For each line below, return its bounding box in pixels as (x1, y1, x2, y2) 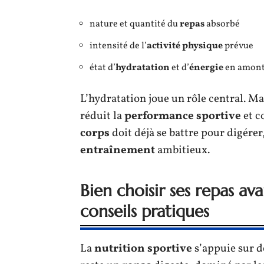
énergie (189, 61, 223, 74)
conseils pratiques (80, 200, 209, 222)
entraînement (80, 142, 155, 158)
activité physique (147, 39, 223, 52)
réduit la (80, 108, 124, 124)
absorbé (204, 17, 240, 31)
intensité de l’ (90, 39, 147, 52)
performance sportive (124, 108, 241, 124)
